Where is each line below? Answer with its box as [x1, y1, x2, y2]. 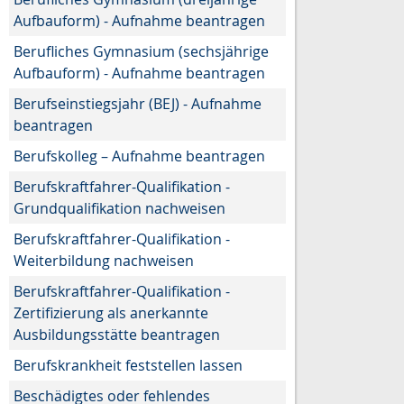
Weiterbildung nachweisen [14, 250, 194, 271]
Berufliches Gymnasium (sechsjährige [14, 41, 269, 61]
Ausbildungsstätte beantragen [14, 324, 220, 344]
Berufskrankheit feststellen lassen [14, 354, 243, 375]
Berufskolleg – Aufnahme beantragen [14, 145, 265, 166]
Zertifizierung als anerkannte [14, 302, 208, 323]
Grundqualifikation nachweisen [14, 197, 225, 218]
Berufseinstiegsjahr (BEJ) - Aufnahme [14, 93, 262, 114]
